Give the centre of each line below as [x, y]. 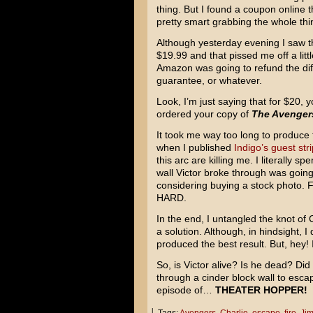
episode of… [185, 290]
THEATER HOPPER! [261, 290]
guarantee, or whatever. [209, 80]
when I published [195, 147]
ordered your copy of [204, 114]
